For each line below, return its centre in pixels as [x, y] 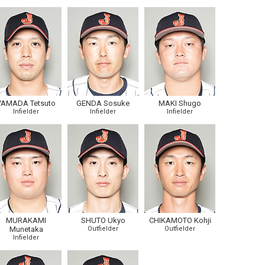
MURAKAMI [26, 220]
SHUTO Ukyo [103, 220]
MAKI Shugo [180, 103]
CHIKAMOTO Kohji [180, 220]
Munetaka [26, 229]
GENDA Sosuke [103, 103]
